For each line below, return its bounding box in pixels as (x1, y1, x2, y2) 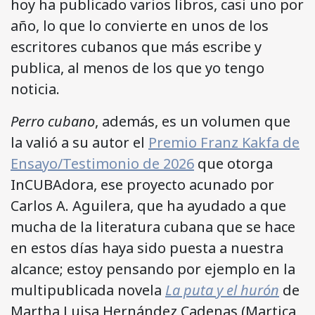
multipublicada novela (11, 281, 165, 300)
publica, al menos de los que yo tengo (11, 58, 264, 78)
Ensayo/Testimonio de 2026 (11, 154, 194, 174)
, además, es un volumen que (95, 112, 290, 131)
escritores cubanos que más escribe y (11, 37, 262, 57)
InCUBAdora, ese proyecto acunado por (11, 175, 274, 195)
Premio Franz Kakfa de (148, 133, 300, 153)
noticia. (11, 79, 60, 99)
